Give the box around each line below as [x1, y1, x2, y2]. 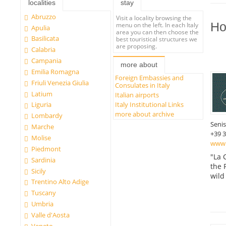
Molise [31, 133, 51, 142]
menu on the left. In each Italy [116, 20, 199, 29]
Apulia [31, 23, 50, 32]
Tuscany [31, 188, 56, 198]
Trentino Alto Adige [31, 177, 89, 187]
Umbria [31, 199, 54, 209]
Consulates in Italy [115, 81, 171, 90]
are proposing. [116, 41, 157, 50]
